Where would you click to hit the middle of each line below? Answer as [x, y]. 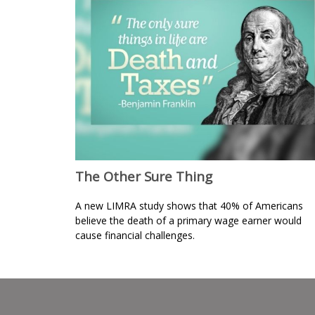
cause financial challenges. [135, 235]
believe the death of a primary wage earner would [188, 220]
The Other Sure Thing [144, 176]
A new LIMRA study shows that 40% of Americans [189, 205]
